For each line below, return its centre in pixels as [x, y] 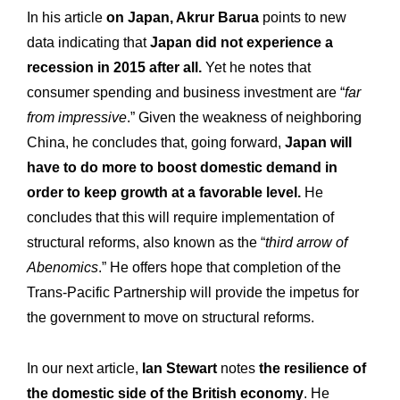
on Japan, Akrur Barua [184, 18]
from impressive [77, 118]
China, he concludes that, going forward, [156, 143]
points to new [304, 18]
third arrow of [306, 243]
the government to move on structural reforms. [171, 318]
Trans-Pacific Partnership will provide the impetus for [193, 293]
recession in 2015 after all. [114, 68]
